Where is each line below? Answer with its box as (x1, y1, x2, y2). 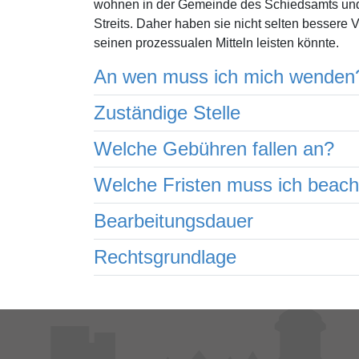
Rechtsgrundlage (94, 246, 236, 268)
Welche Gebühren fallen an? (94, 138, 334, 159)
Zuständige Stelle (94, 102, 240, 123)
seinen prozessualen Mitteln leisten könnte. (94, 36, 339, 50)
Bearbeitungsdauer (94, 210, 253, 232)
